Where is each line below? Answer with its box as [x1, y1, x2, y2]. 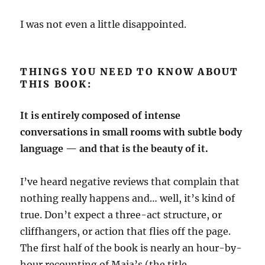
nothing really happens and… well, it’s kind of [20, 192, 235, 204]
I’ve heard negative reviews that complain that [20, 176, 240, 188]
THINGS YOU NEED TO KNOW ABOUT [20, 66, 239, 77]
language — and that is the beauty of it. [20, 143, 209, 154]
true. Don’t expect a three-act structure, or [20, 209, 222, 221]
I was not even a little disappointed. [20, 18, 187, 30]
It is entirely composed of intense [20, 109, 181, 121]
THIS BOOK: [20, 78, 92, 90]
